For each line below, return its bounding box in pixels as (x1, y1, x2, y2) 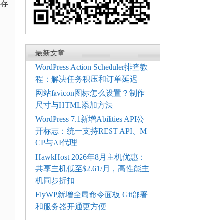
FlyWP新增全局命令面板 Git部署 (35, 191, 148, 199)
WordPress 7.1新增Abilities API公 (35, 115, 144, 124)
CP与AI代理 (35, 138, 77, 147)
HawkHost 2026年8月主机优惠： (35, 153, 146, 162)
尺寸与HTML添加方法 (35, 101, 113, 110)
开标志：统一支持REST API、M (35, 127, 147, 136)
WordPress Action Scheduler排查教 (35, 63, 148, 72)
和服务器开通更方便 (35, 202, 106, 211)
